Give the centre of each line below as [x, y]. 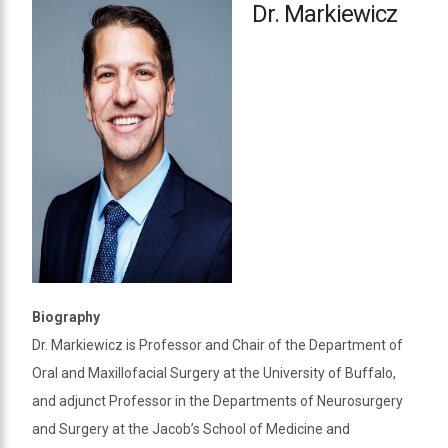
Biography [66, 316]
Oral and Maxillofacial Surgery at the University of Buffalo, [214, 372]
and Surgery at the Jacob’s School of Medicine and [191, 428]
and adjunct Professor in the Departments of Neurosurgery [217, 400]
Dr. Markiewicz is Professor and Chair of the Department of [217, 344]
